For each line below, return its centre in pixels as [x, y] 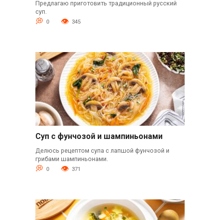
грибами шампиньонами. [71, 159]
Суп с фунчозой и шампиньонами [99, 136]
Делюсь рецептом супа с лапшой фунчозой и [102, 150]
